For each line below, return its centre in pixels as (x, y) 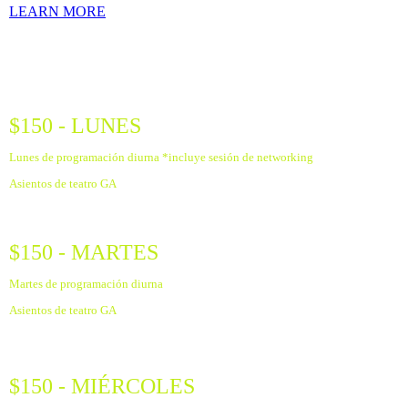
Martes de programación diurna (86, 284)
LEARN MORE (57, 11)
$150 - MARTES (84, 252)
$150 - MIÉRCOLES (102, 386)
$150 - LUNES (75, 126)
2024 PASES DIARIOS (152, 67)
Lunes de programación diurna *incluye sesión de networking (161, 157)
